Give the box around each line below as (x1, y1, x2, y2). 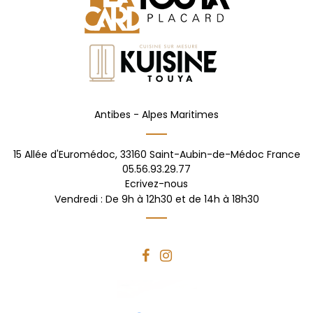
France (266, 147, 300, 161)
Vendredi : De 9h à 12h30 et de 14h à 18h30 (54, 192, 259, 207)
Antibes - (94, 107, 139, 122)
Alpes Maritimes (142, 107, 219, 122)
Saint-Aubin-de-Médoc (149, 147, 264, 161)
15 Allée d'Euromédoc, (13, 147, 117, 161)
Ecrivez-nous (125, 176, 188, 191)
